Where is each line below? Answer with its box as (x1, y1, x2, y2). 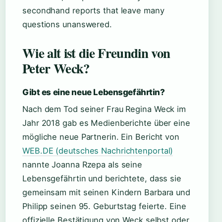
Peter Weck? (22, 58, 90, 78)
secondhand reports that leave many (22, 5, 165, 15)
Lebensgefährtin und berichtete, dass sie (22, 173, 181, 183)
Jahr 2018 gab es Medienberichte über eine (22, 118, 190, 128)
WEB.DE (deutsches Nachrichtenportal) (22, 146, 173, 156)
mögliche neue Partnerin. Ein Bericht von (22, 132, 179, 142)
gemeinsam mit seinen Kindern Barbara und (22, 187, 190, 197)
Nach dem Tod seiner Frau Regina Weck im (22, 104, 186, 114)
